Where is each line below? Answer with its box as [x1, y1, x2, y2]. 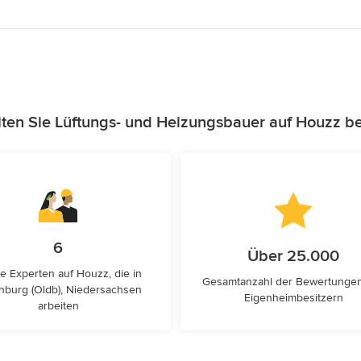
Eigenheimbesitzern [243, 291, 343, 305]
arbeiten [37, 299, 79, 313]
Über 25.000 [247, 247, 339, 266]
